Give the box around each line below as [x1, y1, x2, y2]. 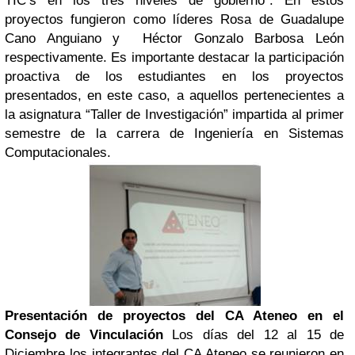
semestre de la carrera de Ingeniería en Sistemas [5, 125, 344, 141]
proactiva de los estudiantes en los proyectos [5, 68, 344, 84]
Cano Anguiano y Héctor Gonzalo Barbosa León [5, 30, 344, 46]
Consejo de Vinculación [5, 326, 163, 342]
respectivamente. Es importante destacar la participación [5, 49, 344, 65]
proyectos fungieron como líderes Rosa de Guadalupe [5, 11, 344, 27]
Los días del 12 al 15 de [172, 326, 345, 342]
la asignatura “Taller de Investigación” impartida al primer [5, 106, 344, 122]
